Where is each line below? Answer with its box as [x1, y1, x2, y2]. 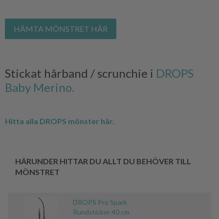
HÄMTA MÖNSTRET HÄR [14, 23, 108, 33]
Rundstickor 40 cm [73, 207, 130, 216]
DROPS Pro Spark [73, 197, 127, 206]
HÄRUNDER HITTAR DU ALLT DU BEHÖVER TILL [15, 156, 191, 166]
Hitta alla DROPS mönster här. [5, 116, 114, 126]
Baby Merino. [5, 80, 74, 94]
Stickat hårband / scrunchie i [5, 66, 156, 80]
